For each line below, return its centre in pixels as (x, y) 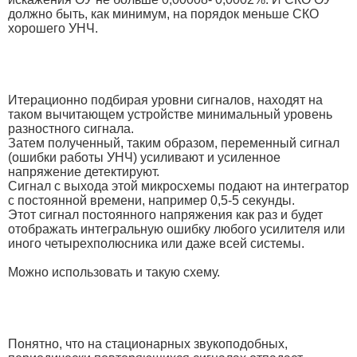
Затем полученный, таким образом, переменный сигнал (174, 143)
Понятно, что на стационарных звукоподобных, (148, 343)
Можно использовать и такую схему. (114, 272)
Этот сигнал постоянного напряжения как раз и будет (165, 214)
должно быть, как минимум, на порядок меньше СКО (163, 14)
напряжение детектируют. (84, 171)
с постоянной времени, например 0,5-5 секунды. (151, 200)
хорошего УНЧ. (53, 28)
